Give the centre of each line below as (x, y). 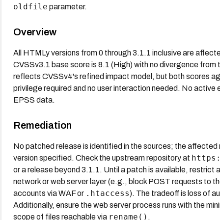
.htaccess (107, 193)
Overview (35, 32)
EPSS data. (34, 100)
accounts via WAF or (49, 193)
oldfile (30, 6)
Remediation (42, 125)
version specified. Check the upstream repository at (102, 158)
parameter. (67, 6)
